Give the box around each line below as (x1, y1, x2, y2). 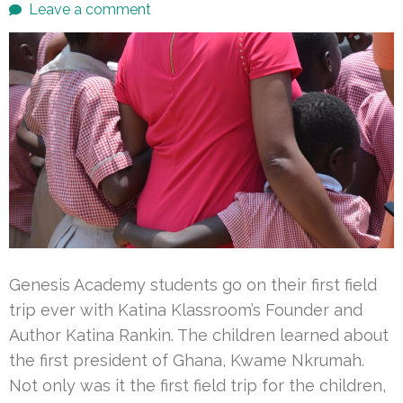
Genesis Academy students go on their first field (9, 274, 377, 294)
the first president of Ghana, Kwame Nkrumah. (9, 350, 364, 370)
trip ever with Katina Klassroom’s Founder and (9, 300, 363, 319)
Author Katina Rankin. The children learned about (9, 325, 389, 345)
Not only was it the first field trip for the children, (9, 375, 386, 395)
